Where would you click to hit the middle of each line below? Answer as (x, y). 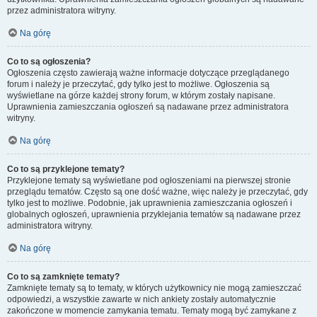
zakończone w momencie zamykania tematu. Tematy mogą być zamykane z (152, 311)
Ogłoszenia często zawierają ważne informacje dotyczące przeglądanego (148, 73)
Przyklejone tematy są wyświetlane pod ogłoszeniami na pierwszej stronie (149, 180)
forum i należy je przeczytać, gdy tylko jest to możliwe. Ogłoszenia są (138, 84)
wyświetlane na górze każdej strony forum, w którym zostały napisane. (141, 96)
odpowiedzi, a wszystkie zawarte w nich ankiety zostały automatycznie (142, 299)
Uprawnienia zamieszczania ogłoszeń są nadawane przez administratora (148, 107)
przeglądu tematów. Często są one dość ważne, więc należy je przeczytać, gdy (157, 192)
